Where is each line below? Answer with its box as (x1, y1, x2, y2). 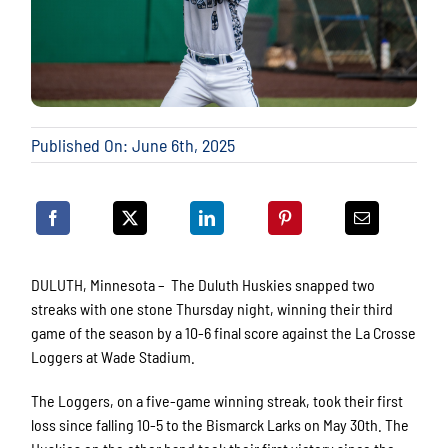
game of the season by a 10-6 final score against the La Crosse (31, 323, 417, 343)
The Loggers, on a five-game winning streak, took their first (31, 391, 404, 411)
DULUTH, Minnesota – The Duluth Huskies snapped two (31, 275, 376, 295)
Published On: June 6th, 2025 (31, 134, 236, 157)
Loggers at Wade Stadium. (31, 347, 199, 367)
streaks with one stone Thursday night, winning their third (31, 299, 394, 319)
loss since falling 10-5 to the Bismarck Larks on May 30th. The (31, 415, 410, 435)
